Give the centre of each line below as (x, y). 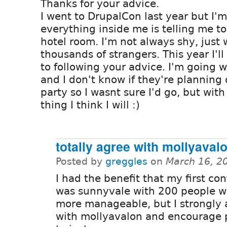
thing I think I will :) (90, 105)
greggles (126, 162)
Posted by (81, 162)
